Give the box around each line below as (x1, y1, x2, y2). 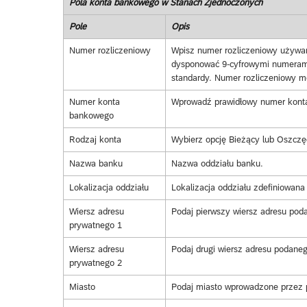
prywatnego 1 (69, 220, 122, 231)
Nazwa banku (69, 158, 123, 169)
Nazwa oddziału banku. (171, 158, 263, 169)
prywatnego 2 (69, 258, 122, 269)
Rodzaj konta (69, 134, 121, 145)
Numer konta (69, 97, 120, 108)
